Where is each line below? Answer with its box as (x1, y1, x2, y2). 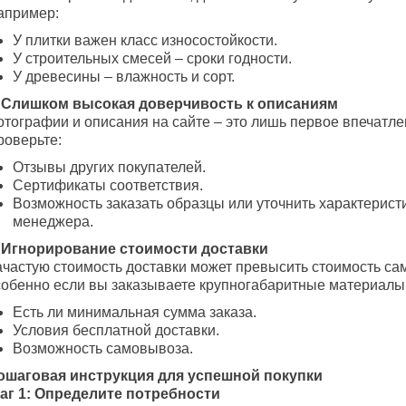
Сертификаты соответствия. (13, 178, 203, 194)
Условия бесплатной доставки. (13, 323, 219, 339)
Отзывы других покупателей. (13, 159, 206, 176)
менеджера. (13, 214, 93, 230)
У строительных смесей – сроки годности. (13, 51, 292, 67)
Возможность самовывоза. (13, 341, 193, 357)
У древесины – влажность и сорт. (13, 69, 235, 85)
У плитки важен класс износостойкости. (13, 33, 277, 49)
